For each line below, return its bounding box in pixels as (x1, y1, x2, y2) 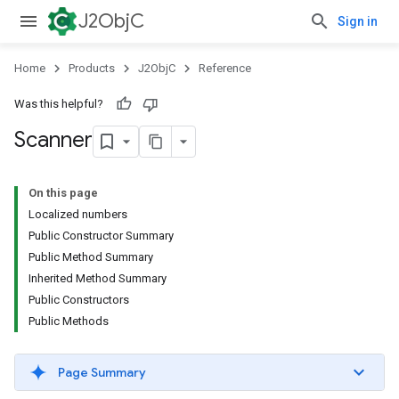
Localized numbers (28, 208, 127, 221)
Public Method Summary (28, 250, 153, 264)
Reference (199, 61, 251, 75)
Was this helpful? (14, 97, 103, 110)
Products (69, 61, 115, 75)
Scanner (14, 126, 93, 154)
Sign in (338, 14, 378, 28)
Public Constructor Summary (28, 229, 174, 242)
